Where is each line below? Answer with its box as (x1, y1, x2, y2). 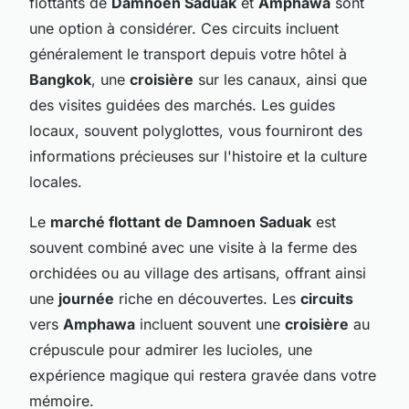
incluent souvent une (135, 314, 285, 333)
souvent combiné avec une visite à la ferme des (29, 237, 357, 257)
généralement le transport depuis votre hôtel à (29, 44, 347, 63)
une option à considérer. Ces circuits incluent (29, 18, 339, 37)
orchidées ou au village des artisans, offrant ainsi (29, 263, 366, 282)
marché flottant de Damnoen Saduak (50, 212, 311, 231)
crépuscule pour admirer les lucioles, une (29, 340, 312, 359)
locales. (29, 172, 82, 191)
